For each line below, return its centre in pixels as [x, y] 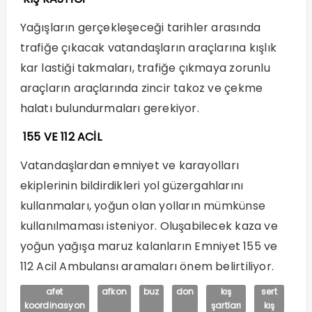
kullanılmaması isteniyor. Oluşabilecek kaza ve [149, 226]
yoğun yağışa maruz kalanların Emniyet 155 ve [149, 247]
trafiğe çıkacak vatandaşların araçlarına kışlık [148, 48]
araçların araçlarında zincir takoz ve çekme [141, 88]
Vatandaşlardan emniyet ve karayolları [129, 166]
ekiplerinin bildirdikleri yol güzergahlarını [132, 186]
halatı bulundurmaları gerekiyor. [112, 109]
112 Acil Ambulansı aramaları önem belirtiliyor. [147, 267]
